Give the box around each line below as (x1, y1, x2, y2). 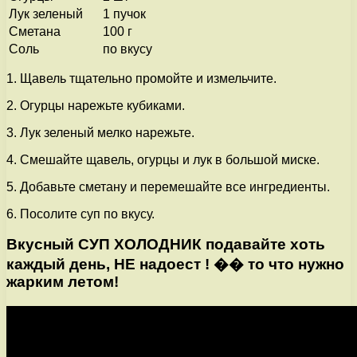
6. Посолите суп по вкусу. (6, 206, 155, 221)
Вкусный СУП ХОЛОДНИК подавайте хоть (6, 236, 325, 253)
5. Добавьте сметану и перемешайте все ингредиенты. (6, 179, 330, 194)
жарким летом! (6, 273, 119, 291)
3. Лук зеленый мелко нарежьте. (6, 125, 194, 139)
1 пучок (103, 6, 146, 21)
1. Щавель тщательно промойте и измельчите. (6, 71, 277, 85)
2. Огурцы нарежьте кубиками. (6, 98, 185, 112)
